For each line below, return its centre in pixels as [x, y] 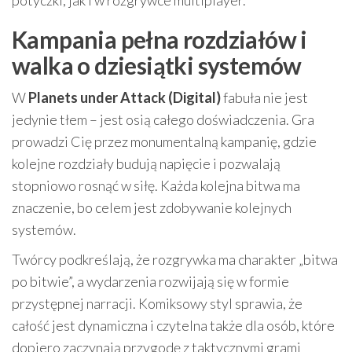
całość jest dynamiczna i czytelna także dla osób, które [173, 326]
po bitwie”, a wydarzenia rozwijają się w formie [150, 282]
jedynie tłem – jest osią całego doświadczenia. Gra [163, 120]
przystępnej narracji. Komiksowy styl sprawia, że [157, 304]
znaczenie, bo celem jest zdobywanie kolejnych [152, 208]
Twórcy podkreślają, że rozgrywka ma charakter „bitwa [175, 260]
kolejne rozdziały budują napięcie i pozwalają [146, 164]
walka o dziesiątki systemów [157, 66]
